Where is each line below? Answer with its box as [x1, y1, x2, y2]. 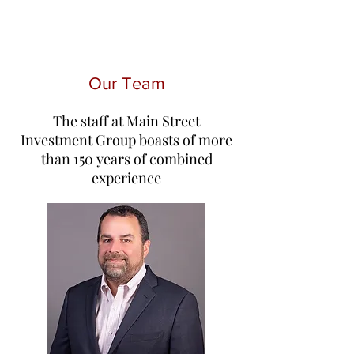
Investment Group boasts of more [21, 130, 232, 149]
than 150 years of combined [40, 149, 213, 168]
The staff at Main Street [53, 111, 200, 130]
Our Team [88, 74, 165, 92]
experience [92, 168, 161, 187]
